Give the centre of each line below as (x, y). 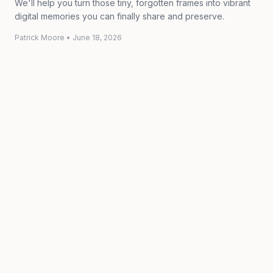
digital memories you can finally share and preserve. (119, 16)
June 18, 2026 (97, 37)
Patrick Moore (40, 37)
